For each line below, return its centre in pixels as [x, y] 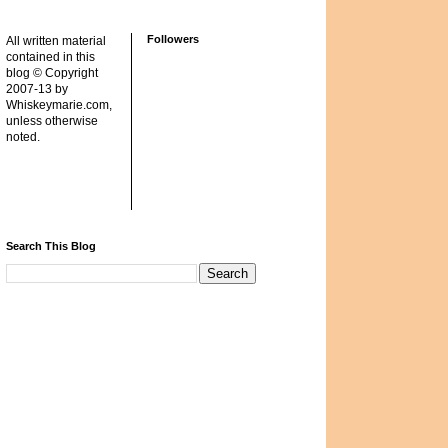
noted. [23, 137]
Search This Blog [51, 246]
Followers [173, 39]
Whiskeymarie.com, [59, 105]
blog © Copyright [52, 73]
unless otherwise [52, 121]
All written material [56, 41]
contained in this [50, 57]
